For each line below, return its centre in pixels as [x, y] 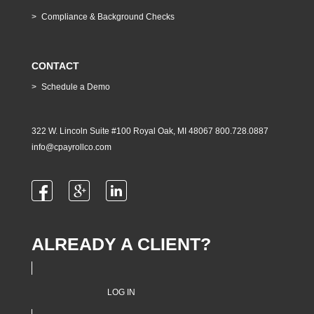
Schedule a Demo [75, 87]
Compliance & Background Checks [108, 17]
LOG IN [121, 292]
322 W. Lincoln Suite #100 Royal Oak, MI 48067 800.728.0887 [150, 131]
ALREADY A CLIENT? [121, 244]
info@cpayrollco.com [71, 148]
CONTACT [55, 66]
